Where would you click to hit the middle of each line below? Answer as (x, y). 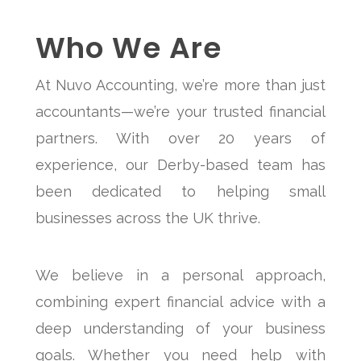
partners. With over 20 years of (180, 139)
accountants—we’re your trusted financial (180, 112)
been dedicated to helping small (180, 192)
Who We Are (128, 48)
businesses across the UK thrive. (147, 218)
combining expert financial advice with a (180, 302)
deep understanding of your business (180, 329)
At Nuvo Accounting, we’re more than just (180, 85)
